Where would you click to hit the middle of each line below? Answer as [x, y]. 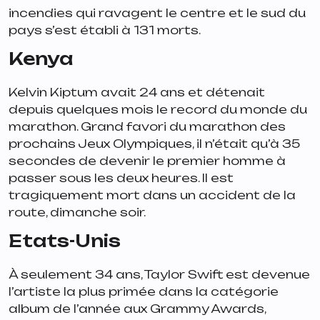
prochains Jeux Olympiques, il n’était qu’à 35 [154, 143]
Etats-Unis [65, 240]
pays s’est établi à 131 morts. [107, 30]
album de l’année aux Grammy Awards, [137, 308]
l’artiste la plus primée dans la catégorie [144, 291]
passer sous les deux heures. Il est [121, 177]
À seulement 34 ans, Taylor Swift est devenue [159, 274]
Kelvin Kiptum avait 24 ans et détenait [137, 92]
